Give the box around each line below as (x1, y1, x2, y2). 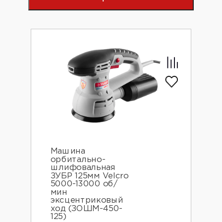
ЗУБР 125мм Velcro (50, 172, 129, 180)
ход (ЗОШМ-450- (50, 205, 123, 213)
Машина (50, 148, 85, 156)
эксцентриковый (50, 197, 123, 205)
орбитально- (50, 156, 106, 164)
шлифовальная (50, 164, 115, 172)
